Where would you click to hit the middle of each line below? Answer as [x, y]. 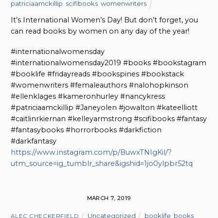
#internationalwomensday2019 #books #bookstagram [109, 63]
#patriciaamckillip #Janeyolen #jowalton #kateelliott [104, 108]
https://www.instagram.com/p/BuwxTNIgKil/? [91, 153]
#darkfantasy [34, 141]
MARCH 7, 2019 [109, 198]
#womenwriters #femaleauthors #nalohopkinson [100, 85]
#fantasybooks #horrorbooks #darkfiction [86, 130]
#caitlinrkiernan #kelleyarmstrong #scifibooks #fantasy [109, 119]
